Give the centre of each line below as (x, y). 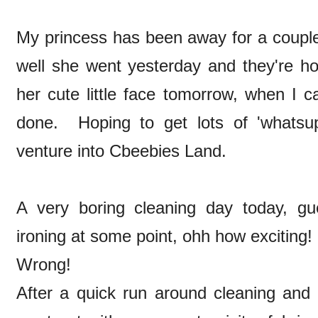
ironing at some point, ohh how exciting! (164, 236)
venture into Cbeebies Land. (121, 151)
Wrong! (44, 265)
